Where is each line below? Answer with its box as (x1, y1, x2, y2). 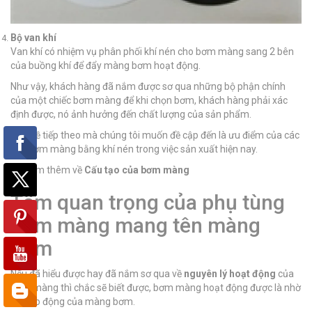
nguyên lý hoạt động (184, 267, 276, 279)
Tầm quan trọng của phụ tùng (10, 189, 285, 214)
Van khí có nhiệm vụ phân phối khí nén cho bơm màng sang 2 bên (10, 45, 294, 57)
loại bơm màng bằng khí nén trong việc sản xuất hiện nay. (10, 143, 258, 155)
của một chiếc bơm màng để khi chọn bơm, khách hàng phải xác (10, 94, 288, 106)
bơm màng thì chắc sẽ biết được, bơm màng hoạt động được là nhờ (10, 281, 301, 293)
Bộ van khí (10, 31, 56, 43)
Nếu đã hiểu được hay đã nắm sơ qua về (10, 267, 184, 279)
